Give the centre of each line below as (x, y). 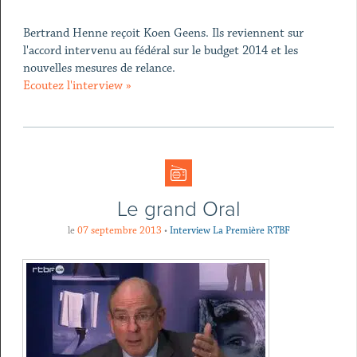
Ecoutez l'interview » (77, 86)
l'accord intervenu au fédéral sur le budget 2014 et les (160, 51)
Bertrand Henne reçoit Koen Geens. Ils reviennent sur (163, 33)
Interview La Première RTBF (229, 230)
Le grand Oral (178, 209)
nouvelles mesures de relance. (99, 68)
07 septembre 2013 (119, 230)
